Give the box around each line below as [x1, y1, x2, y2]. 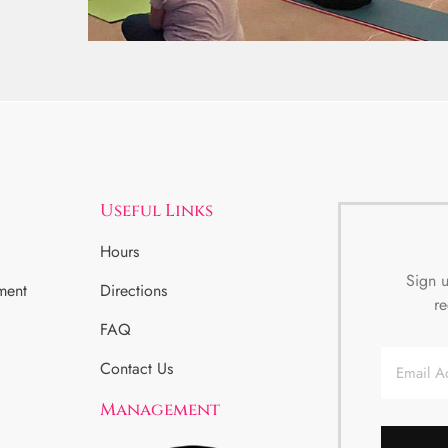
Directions [100, 279, 167, 303]
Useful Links [100, 199, 213, 223]
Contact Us [100, 357, 173, 381]
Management [100, 398, 220, 422]
